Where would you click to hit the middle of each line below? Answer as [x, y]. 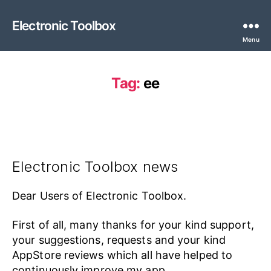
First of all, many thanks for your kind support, [133, 224]
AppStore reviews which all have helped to [122, 255]
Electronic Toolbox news [95, 167]
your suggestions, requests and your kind [119, 240]
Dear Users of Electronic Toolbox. [100, 196]
